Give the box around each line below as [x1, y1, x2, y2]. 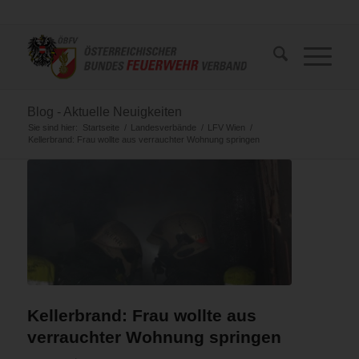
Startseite [82, 123, 119, 132]
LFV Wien [207, 123, 245, 132]
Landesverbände [130, 123, 196, 132]
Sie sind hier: [27, 123, 78, 132]
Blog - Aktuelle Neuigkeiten [26, 105, 182, 119]
